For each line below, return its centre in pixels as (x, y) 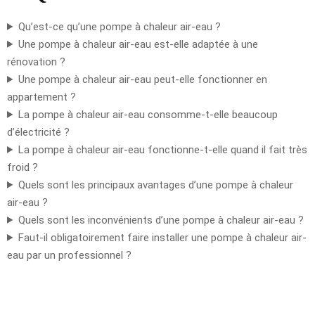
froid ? (22, 167)
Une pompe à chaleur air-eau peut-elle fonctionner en (142, 79)
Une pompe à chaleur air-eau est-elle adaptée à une (138, 44)
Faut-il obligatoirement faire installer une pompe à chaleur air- (162, 237)
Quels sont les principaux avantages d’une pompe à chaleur (155, 185)
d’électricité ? (38, 132)
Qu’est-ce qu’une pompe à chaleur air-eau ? (119, 26)
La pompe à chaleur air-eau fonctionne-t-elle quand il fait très (162, 149)
